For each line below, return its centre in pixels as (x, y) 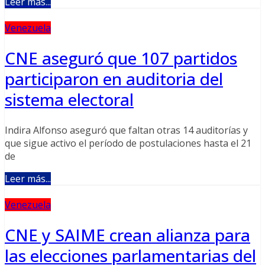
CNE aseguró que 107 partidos (121, 58)
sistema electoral (69, 99)
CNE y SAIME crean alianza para (127, 235)
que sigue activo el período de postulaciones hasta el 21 (128, 143)
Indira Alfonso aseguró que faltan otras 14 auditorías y (126, 130)
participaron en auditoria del (114, 79)
